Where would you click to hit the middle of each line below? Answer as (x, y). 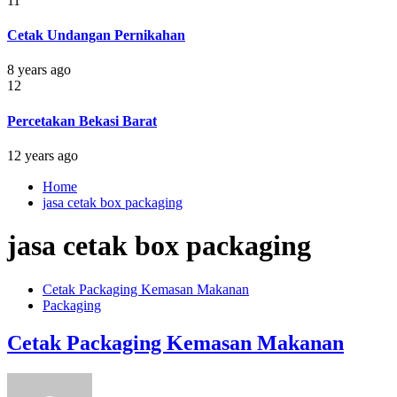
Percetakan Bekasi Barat (82, 121)
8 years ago (39, 70)
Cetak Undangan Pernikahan (96, 35)
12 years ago (43, 155)
